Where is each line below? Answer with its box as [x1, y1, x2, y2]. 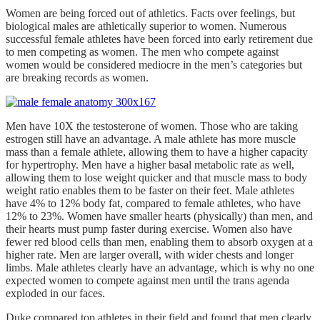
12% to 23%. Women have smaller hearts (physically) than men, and [6, 210, 313, 223]
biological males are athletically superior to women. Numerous [6, 20, 286, 33]
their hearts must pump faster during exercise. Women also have [6, 223, 292, 236]
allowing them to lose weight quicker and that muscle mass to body [6, 171, 307, 184]
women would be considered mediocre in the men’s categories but [6, 59, 302, 71]
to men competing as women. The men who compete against [6, 46, 279, 59]
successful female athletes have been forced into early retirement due [6, 33, 313, 46]
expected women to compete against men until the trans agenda [6, 274, 289, 287]
